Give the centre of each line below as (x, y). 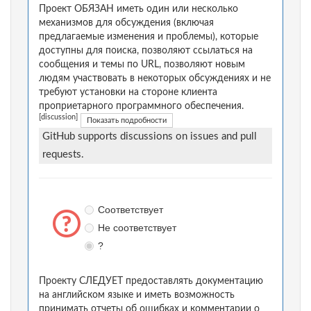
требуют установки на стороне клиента (128, 93)
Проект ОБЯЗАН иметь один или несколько (138, 9)
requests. (63, 155)
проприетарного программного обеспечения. (141, 107)
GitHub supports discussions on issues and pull (150, 137)
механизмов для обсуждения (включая (126, 23)
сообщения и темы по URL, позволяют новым (142, 65)
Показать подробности (127, 121)
